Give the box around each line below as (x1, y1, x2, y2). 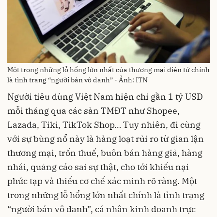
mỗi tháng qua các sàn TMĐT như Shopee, (7, 105, 180, 116)
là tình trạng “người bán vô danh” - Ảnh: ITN (7, 75, 148, 84)
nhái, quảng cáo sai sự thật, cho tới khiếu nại (7, 161, 189, 172)
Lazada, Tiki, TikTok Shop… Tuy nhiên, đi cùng (7, 119, 201, 130)
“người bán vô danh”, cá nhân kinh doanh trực (7, 203, 196, 215)
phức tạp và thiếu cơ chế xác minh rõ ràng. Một (7, 175, 197, 186)
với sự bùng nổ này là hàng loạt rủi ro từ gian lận (7, 133, 204, 144)
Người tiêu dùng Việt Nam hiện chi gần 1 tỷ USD (7, 91, 203, 102)
